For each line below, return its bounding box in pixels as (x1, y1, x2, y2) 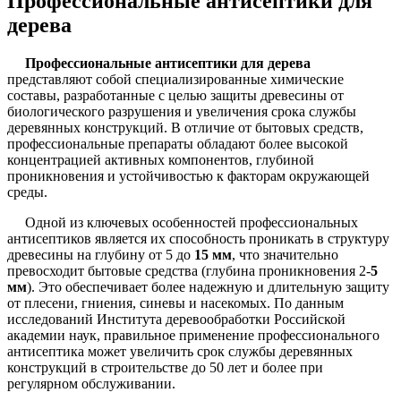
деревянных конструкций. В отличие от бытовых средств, (7, 119, 363, 135)
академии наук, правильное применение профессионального (7, 327, 380, 343)
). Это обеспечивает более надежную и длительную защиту (27, 278, 389, 294)
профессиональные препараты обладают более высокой (7, 135, 348, 151)
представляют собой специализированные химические (7, 71, 344, 87)
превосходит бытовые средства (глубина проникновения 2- (7, 262, 371, 278)
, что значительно (232, 246, 338, 262)
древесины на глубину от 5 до (7, 246, 194, 262)
